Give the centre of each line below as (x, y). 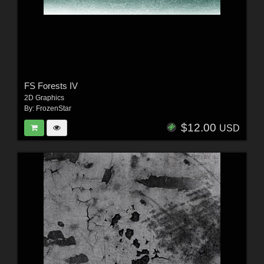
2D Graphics (44, 98)
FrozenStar (53, 108)
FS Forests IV (51, 85)
